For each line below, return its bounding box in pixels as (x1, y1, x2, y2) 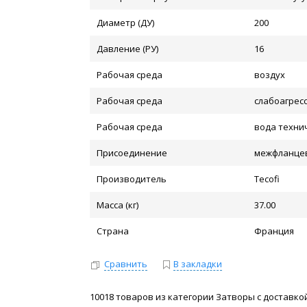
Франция (254, 225, 295, 237)
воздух (254, 69, 286, 81)
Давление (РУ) (97, 42, 159, 55)
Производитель (97, 173, 167, 185)
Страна (97, 225, 130, 237)
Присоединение (97, 147, 168, 159)
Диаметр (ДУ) (97, 16, 155, 29)
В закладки (173, 258, 223, 270)
